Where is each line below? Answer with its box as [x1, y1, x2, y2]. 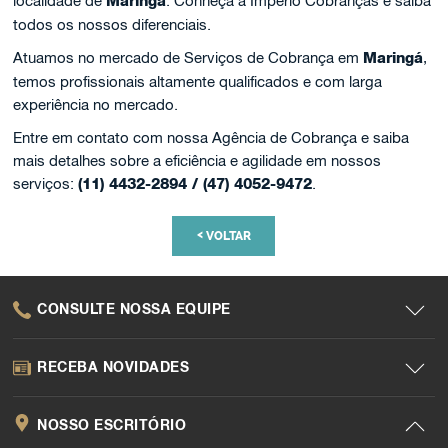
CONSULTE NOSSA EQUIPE [37, 300, 231, 317]
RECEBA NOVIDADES [37, 358, 190, 375]
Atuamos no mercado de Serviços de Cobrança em [13, 49, 364, 66]
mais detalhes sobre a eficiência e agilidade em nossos [13, 152, 382, 169]
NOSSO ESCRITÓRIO [37, 416, 187, 433]
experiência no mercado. [13, 96, 179, 113]
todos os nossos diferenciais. [13, 16, 212, 33]
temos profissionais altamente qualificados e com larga [13, 73, 383, 90]
